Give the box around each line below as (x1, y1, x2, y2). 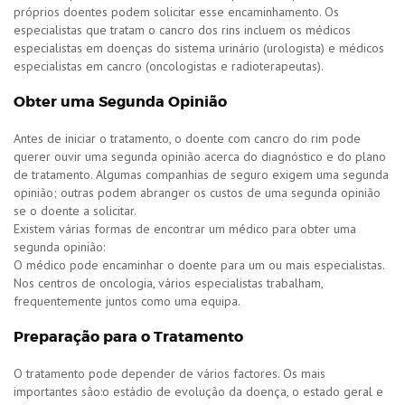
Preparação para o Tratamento (14, 327, 243, 346)
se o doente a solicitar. (14, 202, 137, 219)
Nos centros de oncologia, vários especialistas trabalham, (14, 275, 323, 291)
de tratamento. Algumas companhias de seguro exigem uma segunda (14, 166, 389, 183)
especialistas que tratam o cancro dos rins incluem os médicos (14, 22, 351, 38)
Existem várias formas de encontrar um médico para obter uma (14, 221, 356, 237)
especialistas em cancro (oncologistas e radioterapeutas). (14, 58, 324, 74)
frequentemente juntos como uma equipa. (14, 293, 240, 309)
